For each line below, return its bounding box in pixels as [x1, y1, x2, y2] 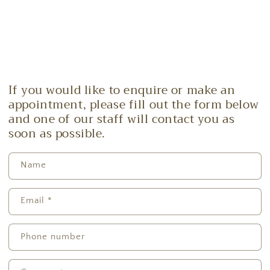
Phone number [20, 231, 85, 242]
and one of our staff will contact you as [8, 108, 235, 129]
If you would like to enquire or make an [8, 80, 236, 100]
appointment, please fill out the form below [8, 94, 259, 115]
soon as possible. [8, 123, 105, 143]
